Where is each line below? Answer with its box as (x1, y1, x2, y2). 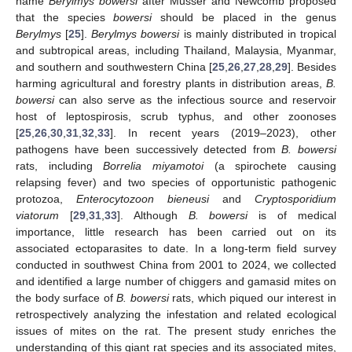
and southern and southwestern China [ (16, 60, 212, 73)
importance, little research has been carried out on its (16, 225, 336, 238)
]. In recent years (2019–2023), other (110, 126, 336, 139)
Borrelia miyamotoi (103, 159, 204, 172)
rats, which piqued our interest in (168, 291, 337, 304)
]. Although (116, 209, 189, 222)
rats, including (16, 159, 104, 172)
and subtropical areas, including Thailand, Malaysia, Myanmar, (16, 44, 336, 57)
